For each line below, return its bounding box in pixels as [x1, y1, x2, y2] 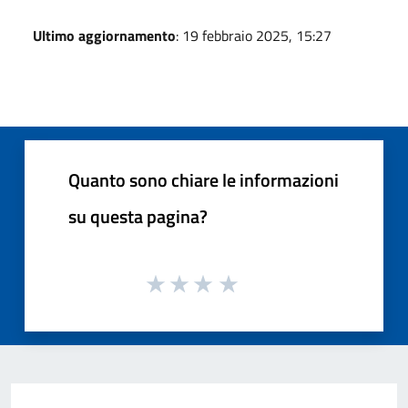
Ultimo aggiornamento [33, 24, 176, 46]
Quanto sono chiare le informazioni [68, 165, 339, 194]
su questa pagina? [68, 201, 208, 230]
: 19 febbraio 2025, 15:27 [176, 24, 331, 46]
